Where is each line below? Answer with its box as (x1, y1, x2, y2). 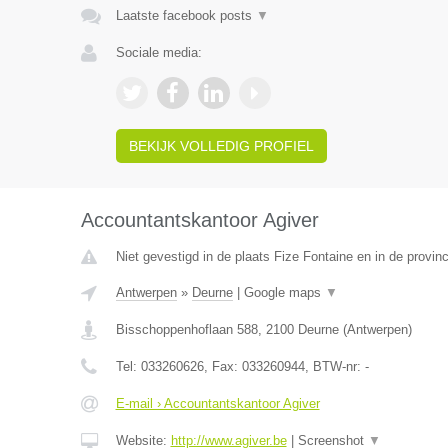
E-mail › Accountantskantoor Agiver (115, 396, 320, 411)
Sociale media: (115, 45, 202, 60)
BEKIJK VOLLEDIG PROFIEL (128, 138, 314, 154)
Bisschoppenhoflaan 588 (115, 322, 258, 337)
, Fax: (203, 359, 242, 374)
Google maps (243, 285, 325, 300)
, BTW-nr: (304, 359, 365, 374)
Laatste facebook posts (115, 8, 256, 23)
